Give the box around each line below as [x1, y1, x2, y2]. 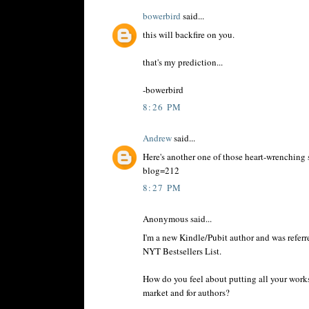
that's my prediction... [143, 55, 223, 68]
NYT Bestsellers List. [143, 244, 221, 257]
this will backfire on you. [143, 28, 235, 41]
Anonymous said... [143, 212, 212, 226]
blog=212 [143, 163, 179, 177]
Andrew [143, 132, 172, 145]
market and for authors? [143, 286, 230, 299]
